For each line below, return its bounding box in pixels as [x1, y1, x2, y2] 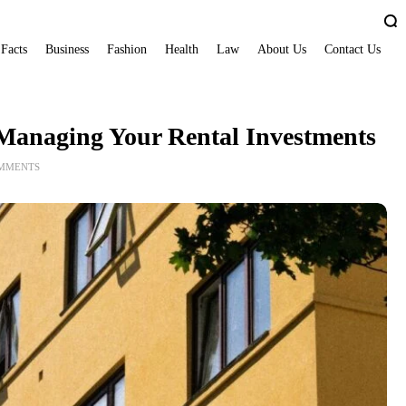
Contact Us [324, 43, 382, 56]
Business [45, 43, 90, 56]
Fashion [107, 43, 148, 56]
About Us [257, 43, 307, 56]
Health [165, 43, 199, 56]
